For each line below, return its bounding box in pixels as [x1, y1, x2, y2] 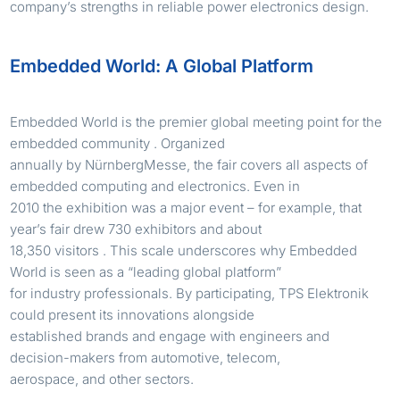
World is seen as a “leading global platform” [10, 262, 282, 280]
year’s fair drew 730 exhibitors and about [10, 220, 262, 237]
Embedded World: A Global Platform [10, 54, 314, 77]
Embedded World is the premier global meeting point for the [10, 112, 383, 130]
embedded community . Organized [10, 134, 226, 152]
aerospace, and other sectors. [10, 370, 195, 387]
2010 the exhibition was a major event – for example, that [10, 198, 362, 216]
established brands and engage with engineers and [10, 327, 330, 345]
